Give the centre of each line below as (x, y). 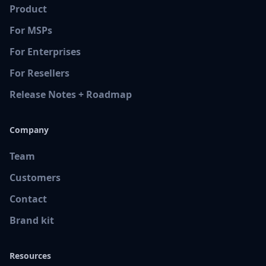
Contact (28, 199)
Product (28, 9)
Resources (30, 256)
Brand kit (32, 220)
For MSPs (31, 30)
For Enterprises (45, 52)
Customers (35, 178)
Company (29, 130)
